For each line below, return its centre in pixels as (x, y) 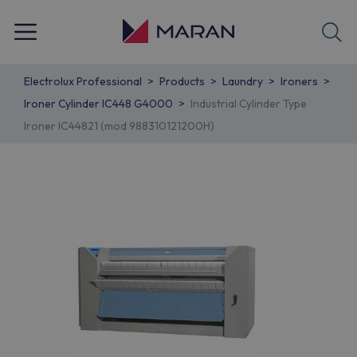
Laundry (243, 81)
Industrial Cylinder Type (249, 104)
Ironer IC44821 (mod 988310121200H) (119, 126)
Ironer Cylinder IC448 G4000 (98, 104)
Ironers (299, 81)
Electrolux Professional (83, 81)
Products (182, 81)
